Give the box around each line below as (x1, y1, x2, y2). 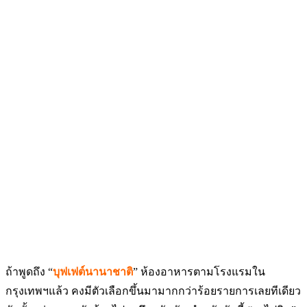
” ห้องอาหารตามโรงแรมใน (133, 266, 265, 278)
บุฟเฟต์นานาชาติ (53, 266, 133, 278)
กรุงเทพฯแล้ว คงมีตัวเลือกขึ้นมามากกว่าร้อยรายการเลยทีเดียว (5, 285, 301, 297)
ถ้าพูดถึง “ (5, 266, 53, 278)
